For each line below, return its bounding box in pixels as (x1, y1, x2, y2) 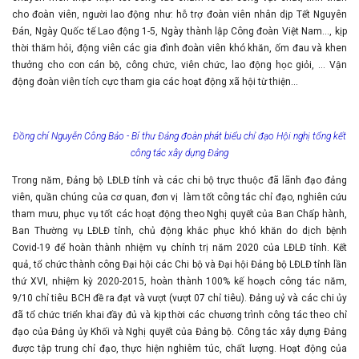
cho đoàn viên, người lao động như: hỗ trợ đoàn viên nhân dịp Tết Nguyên (12, 9, 347, 20)
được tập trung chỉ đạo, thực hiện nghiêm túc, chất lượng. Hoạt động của (12, 343, 347, 354)
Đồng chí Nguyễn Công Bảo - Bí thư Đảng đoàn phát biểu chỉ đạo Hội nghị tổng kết (13, 131, 346, 142)
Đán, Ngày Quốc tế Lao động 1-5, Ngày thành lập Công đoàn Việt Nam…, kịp (12, 26, 347, 37)
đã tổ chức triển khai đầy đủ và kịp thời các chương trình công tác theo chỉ (12, 309, 347, 321)
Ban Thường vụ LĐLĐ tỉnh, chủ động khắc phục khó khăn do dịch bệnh (12, 225, 347, 236)
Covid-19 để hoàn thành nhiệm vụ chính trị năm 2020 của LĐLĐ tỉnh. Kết (12, 242, 347, 253)
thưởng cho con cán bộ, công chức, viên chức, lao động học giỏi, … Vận (12, 59, 347, 71)
